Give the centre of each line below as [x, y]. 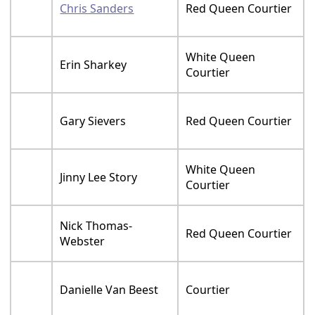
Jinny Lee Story [99, 183]
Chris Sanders [97, 14]
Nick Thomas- [96, 232]
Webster [83, 247]
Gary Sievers [93, 127]
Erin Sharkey [94, 71]
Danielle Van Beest [109, 296]
